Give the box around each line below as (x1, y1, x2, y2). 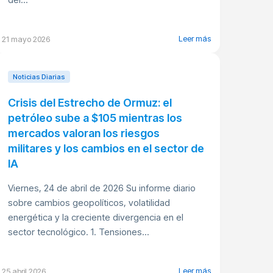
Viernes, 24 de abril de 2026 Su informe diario (7, 182, 196, 194)
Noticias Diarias (12, 73, 65, 81)
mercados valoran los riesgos (7, 127, 160, 140)
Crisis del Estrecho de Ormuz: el (7, 96, 172, 109)
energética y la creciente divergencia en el (7, 211, 183, 223)
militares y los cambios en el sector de (7, 142, 204, 155)
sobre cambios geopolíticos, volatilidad (7, 197, 170, 208)
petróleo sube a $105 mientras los (7, 112, 182, 124)
